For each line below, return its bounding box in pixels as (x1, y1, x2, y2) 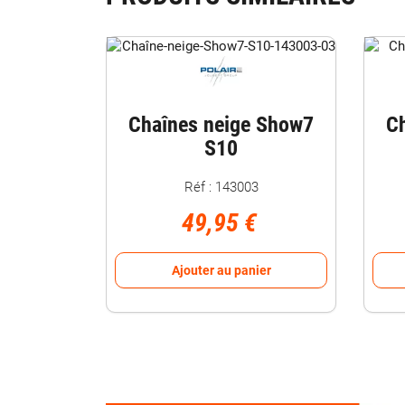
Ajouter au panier (171, 262, 271, 278)
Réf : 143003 (184, 178, 259, 195)
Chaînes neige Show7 (128, 111, 314, 137)
